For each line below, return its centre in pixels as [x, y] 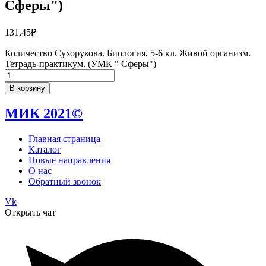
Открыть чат [30, 213]
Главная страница [64, 139]
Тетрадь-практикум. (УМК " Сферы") [80, 64]
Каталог [45, 150]
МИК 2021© [44, 114]
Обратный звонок [65, 182]
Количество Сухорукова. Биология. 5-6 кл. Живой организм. [128, 53]
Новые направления [69, 160]
